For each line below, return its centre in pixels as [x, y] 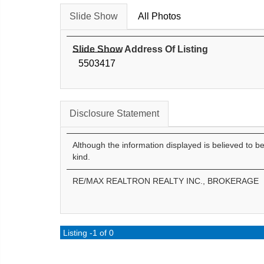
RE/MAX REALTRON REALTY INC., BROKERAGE [166, 181]
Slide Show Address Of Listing [140, 49]
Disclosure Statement [114, 114]
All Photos [159, 16]
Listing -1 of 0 [88, 233]
